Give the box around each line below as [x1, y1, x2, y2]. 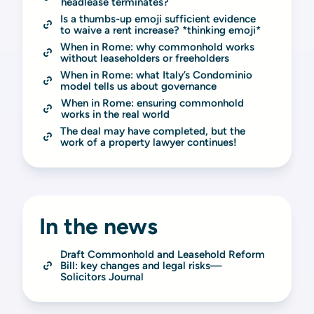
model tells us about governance [60, 80, 217, 93]
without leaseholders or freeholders [60, 52, 229, 64]
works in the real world [60, 108, 170, 121]
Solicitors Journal [60, 271, 144, 283]
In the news [39, 213, 158, 240]
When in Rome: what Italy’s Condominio [60, 69, 252, 81]
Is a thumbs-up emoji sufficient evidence [60, 13, 256, 25]
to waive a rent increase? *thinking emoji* [60, 24, 261, 36]
